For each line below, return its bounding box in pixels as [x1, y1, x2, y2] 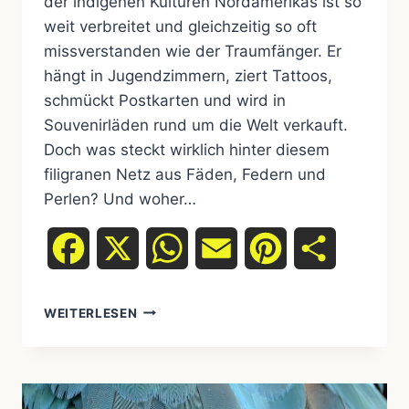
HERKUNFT [136, 339, 208, 354]
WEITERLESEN [44, 305, 138, 320]
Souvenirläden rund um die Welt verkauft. [44, 115, 348, 134]
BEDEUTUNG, [136, 320, 224, 335]
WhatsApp [188, 238, 259, 257]
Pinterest [287, 238, 348, 257]
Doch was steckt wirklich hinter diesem [44, 140, 330, 159]
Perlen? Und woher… [44, 189, 196, 208]
